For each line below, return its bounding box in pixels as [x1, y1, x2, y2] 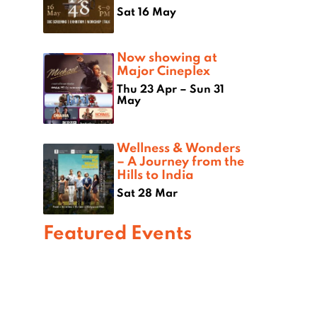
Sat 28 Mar [117, 185, 178, 200]
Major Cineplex [117, 61, 210, 79]
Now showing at [117, 47, 217, 65]
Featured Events [43, 219, 192, 244]
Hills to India [117, 165, 194, 183]
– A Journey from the [117, 151, 244, 169]
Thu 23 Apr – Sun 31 [117, 81, 224, 96]
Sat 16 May [117, 4, 176, 18]
